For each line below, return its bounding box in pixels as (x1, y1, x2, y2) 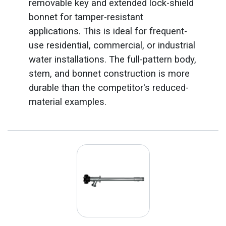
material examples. (28, 96, 106, 107)
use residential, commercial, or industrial (28, 39, 195, 51)
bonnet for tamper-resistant (28, 11, 143, 23)
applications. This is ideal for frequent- (28, 25, 187, 37)
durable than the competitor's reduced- (28, 82, 189, 93)
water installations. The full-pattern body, (28, 53, 196, 65)
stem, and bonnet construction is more (28, 68, 190, 79)
